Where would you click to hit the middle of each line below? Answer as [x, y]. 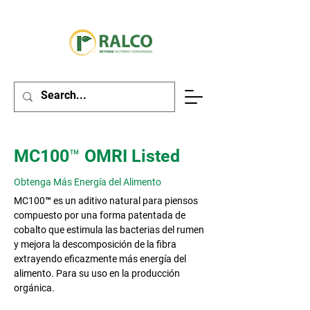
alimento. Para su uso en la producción [97, 273]
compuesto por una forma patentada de [100, 215]
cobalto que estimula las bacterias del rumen [109, 230]
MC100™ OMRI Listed [97, 156]
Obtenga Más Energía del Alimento [88, 182]
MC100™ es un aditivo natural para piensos [106, 201]
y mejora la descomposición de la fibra [95, 244]
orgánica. [34, 288]
